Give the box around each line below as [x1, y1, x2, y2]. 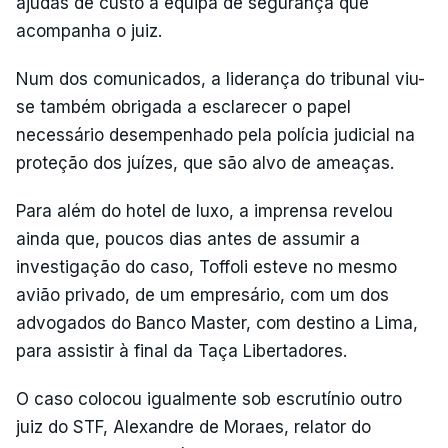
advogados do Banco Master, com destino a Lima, [16, 313, 418, 333]
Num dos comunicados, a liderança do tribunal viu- [16, 69, 425, 89]
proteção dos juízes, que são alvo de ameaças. [16, 153, 394, 173]
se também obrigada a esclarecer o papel [16, 97, 351, 117]
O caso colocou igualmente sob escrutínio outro [16, 389, 402, 409]
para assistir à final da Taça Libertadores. [16, 341, 347, 361]
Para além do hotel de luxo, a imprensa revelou [16, 201, 393, 221]
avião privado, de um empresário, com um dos [16, 285, 389, 305]
